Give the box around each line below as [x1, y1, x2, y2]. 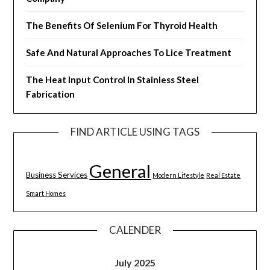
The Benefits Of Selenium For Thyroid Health [26, 20, 218, 31]
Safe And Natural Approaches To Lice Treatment [26, 47, 232, 58]
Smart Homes [26, 189, 66, 198]
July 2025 [114, 257, 155, 269]
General [89, 160, 151, 182]
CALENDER [109, 224, 161, 237]
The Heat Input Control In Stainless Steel [26, 74, 199, 86]
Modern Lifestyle [152, 171, 205, 180]
